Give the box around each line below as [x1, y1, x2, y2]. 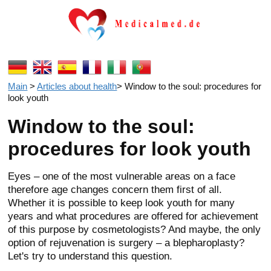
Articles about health [37, 81, 117, 91]
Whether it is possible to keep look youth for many [8, 197, 235, 209]
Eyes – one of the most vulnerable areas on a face [8, 170, 236, 182]
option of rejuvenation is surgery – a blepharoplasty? [8, 237, 245, 249]
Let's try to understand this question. [8, 250, 173, 262]
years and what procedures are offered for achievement [8, 210, 259, 222]
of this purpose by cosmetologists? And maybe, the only [8, 223, 261, 235]
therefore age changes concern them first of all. [8, 183, 223, 195]
